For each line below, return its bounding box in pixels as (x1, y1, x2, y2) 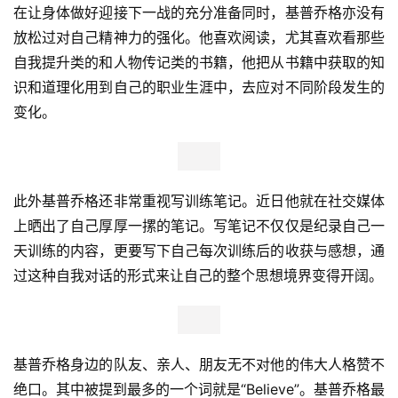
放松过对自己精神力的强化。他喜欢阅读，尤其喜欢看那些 (13, 28, 385, 46)
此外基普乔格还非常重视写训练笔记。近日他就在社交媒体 (13, 191, 385, 210)
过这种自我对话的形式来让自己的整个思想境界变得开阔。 (13, 266, 383, 284)
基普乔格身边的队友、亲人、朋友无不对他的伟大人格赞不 (13, 354, 385, 373)
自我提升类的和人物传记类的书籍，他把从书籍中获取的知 (13, 52, 385, 71)
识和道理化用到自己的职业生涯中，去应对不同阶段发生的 (13, 77, 385, 96)
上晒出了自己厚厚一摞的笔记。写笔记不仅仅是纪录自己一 (13, 216, 385, 235)
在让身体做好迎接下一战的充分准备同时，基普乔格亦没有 (13, 3, 385, 21)
